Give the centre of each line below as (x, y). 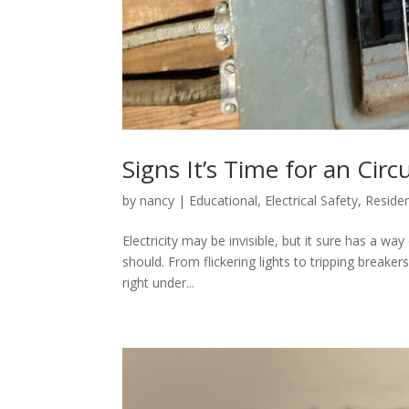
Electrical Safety (312, 201)
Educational (224, 201)
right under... (159, 283)
